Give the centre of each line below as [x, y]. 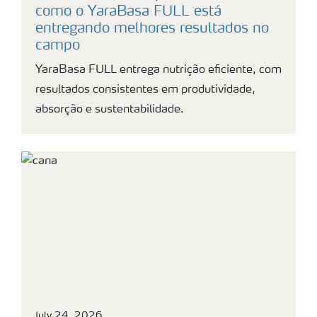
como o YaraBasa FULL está [128, 12]
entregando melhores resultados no [152, 29]
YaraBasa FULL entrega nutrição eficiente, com [158, 70]
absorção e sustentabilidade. [110, 110]
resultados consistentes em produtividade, [145, 90]
